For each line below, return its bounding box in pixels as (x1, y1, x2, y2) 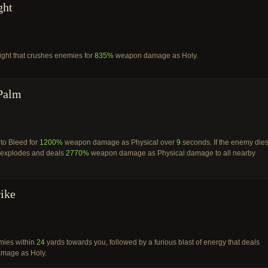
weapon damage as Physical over (63, 138, 176, 147)
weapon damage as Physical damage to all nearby (89, 149, 255, 157)
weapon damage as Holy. (114, 51, 198, 60)
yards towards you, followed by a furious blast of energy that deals (45, 238, 260, 246)
